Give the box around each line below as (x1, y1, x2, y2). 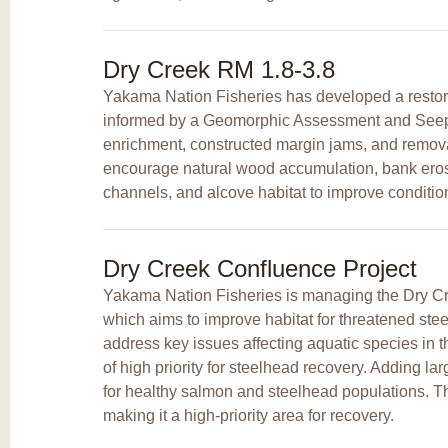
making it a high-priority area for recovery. (102, 406, 394, 424)
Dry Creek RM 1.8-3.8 (102, 55, 335, 83)
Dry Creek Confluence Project (102, 254, 417, 282)
